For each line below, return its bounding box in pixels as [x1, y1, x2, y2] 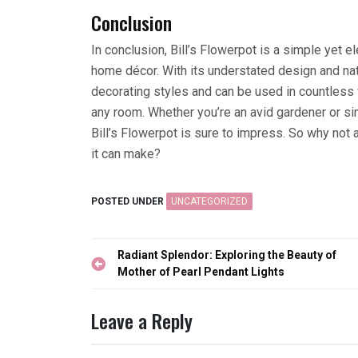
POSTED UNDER [91, 195, 166, 207]
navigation [90, 265, 169, 294]
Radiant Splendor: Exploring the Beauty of [117, 248, 336, 261]
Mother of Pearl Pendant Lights [117, 265, 284, 278]
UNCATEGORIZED [171, 195, 248, 207]
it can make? [91, 145, 161, 161]
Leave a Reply [91, 305, 193, 335]
